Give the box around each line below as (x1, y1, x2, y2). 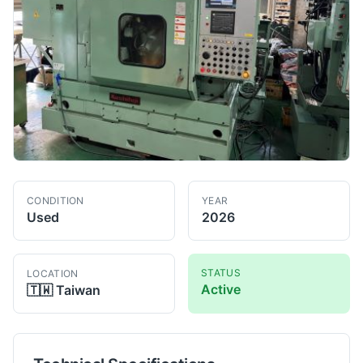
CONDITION (27, 194, 84, 207)
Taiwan (56, 281, 100, 298)
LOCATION (27, 267, 79, 280)
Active (201, 280, 241, 297)
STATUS (201, 266, 241, 279)
